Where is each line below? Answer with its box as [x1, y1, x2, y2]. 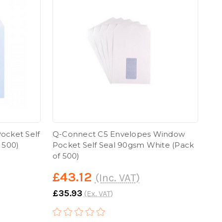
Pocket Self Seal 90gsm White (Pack [52, 140, 194, 150]
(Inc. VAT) [95, 171, 140, 184]
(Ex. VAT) [84, 188, 113, 198]
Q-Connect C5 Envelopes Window [52, 129, 185, 139]
